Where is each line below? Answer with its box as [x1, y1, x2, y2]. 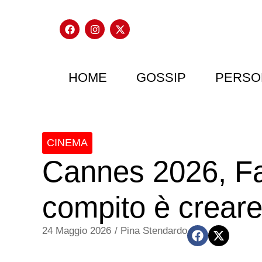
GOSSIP [136, 70, 186, 85]
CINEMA [47, 137, 88, 149]
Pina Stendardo [120, 225, 187, 236]
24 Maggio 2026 [42, 225, 111, 236]
